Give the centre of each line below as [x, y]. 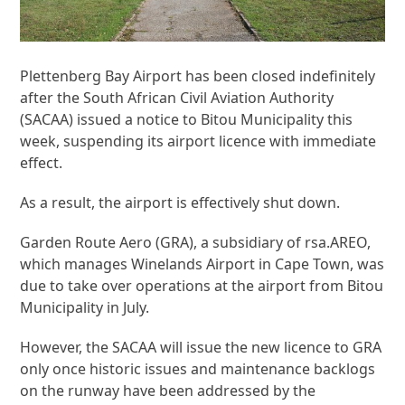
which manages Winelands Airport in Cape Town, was [202, 264]
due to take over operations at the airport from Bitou [202, 286]
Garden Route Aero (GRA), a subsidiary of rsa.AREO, [196, 242]
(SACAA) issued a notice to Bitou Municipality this [187, 119]
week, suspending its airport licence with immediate [198, 141]
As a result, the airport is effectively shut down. [180, 202]
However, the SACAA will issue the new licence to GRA [201, 347]
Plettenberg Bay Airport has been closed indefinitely [198, 76]
